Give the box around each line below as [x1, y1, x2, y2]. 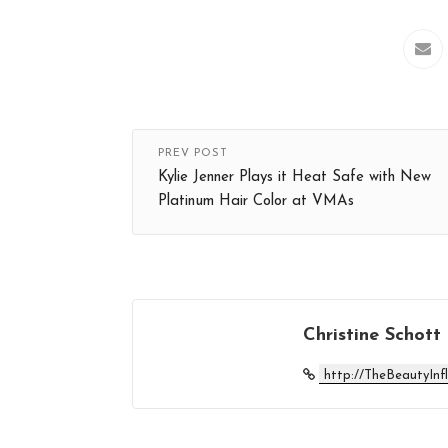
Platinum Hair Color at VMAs [158, 193, 354, 209]
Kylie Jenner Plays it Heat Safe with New [158, 169, 431, 185]
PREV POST [158, 147, 228, 159]
